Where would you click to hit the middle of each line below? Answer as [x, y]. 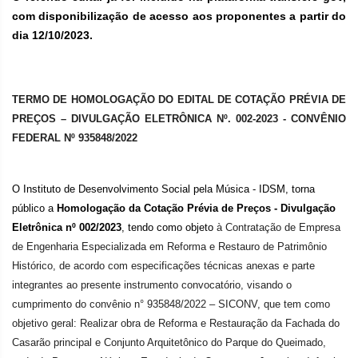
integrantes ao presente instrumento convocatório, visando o [152, 285]
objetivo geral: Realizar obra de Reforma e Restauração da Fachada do [176, 323]
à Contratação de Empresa [278, 227]
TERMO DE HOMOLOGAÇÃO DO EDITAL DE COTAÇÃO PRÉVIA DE [179, 99]
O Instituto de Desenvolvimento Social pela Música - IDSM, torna [163, 189]
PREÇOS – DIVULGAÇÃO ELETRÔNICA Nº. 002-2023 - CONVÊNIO [179, 119]
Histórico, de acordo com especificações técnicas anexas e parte [163, 266]
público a [34, 208]
